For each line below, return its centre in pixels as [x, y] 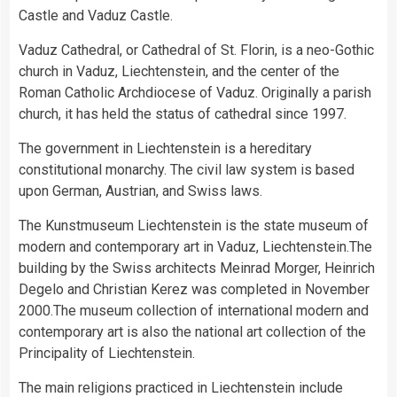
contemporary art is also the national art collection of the [192, 331]
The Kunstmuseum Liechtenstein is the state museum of [194, 225]
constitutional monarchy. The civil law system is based [187, 169]
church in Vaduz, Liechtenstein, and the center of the [179, 71]
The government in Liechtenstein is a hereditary [165, 148]
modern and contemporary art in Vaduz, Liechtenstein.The [195, 246]
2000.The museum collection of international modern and [194, 310]
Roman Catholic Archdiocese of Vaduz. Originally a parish [195, 92]
